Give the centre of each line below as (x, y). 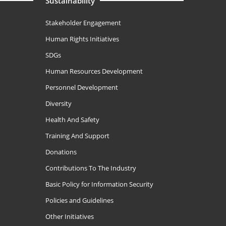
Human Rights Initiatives (82, 39)
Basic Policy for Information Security (99, 184)
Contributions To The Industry (91, 168)
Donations (61, 152)
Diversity (58, 103)
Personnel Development (81, 87)
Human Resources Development (94, 71)
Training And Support (77, 136)
